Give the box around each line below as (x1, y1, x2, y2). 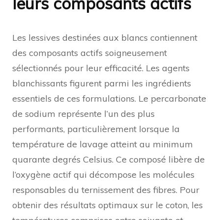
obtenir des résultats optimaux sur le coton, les (12, 199, 203, 211)
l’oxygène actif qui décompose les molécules (12, 168, 194, 180)
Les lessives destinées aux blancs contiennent (12, 31, 197, 43)
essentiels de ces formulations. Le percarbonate (12, 92, 206, 104)
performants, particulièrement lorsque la (12, 123, 180, 135)
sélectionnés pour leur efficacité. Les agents (12, 62, 190, 74)
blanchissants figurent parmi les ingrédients (12, 77, 191, 89)
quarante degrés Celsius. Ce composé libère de (12, 153, 205, 165)
